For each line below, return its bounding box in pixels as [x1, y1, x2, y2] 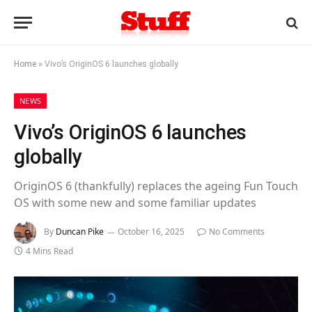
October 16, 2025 [118, 226, 185, 238]
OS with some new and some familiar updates [14, 195, 256, 210]
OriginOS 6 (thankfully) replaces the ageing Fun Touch [14, 178, 298, 194]
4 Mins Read [26, 245, 73, 257]
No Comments [209, 226, 265, 238]
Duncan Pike [56, 226, 104, 238]
